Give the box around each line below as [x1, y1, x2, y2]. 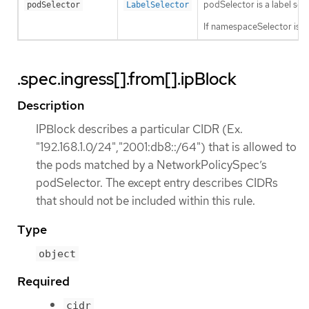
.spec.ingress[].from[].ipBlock [17, 68, 237, 90]
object [39, 247, 76, 260]
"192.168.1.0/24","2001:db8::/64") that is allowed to [36, 139, 297, 155]
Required [17, 272, 70, 289]
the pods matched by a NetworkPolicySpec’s [36, 157, 267, 173]
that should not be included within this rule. [36, 193, 255, 209]
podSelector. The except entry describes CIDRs [36, 175, 278, 191]
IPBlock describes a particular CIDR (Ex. [36, 121, 243, 137]
